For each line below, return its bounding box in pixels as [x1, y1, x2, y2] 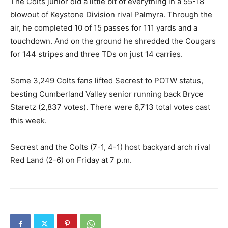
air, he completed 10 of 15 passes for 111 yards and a [10, 23, 197, 33]
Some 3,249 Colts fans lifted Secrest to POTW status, [10, 76, 203, 86]
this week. [10, 116, 47, 126]
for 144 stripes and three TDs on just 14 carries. [10, 49, 183, 60]
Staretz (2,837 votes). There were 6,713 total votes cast [10, 102, 210, 112]
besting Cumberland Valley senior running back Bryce [10, 89, 204, 99]
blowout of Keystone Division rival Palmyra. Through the [10, 10, 212, 20]
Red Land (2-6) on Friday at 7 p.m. [10, 155, 132, 165]
